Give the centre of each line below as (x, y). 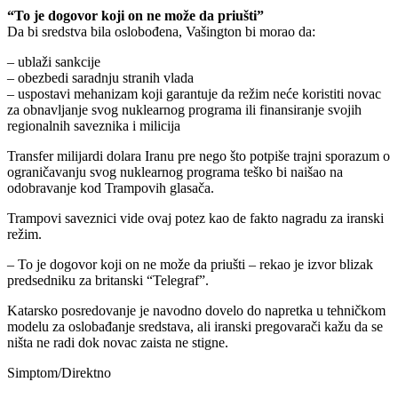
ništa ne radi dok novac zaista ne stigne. (118, 342)
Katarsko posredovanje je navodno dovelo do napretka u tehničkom (196, 310)
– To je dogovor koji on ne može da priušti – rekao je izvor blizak (190, 264)
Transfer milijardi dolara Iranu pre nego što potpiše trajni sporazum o (199, 155)
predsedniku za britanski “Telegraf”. (108, 280)
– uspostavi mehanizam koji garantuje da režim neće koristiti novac (194, 93)
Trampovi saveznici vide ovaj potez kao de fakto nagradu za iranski (195, 218)
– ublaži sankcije (54, 61)
